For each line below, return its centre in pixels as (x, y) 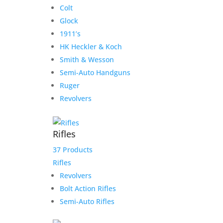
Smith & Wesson (87, 59)
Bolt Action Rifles (88, 188)
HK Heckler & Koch (91, 47)
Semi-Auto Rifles (87, 201)
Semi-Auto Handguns (95, 72)
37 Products (72, 150)
